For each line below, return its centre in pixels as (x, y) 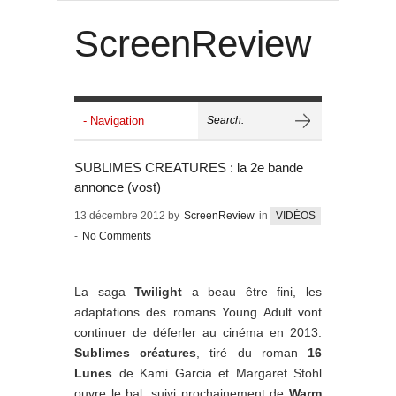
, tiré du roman (252, 353)
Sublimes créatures (136, 353)
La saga (105, 292)
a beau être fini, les (252, 292)
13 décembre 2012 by (128, 216)
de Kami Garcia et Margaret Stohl (217, 373)
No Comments (117, 236)
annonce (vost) (118, 187)
